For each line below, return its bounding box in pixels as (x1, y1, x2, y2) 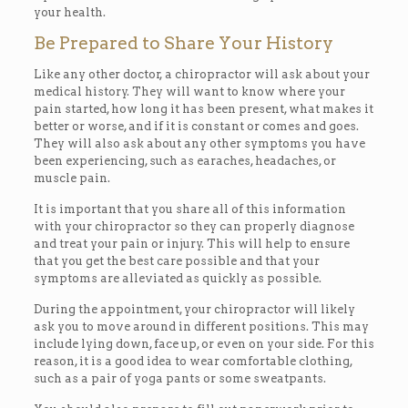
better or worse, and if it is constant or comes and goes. (33, 118, 359, 133)
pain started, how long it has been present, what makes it (33, 101, 373, 116)
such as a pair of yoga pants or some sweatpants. (33, 371, 326, 385)
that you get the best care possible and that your (33, 253, 320, 268)
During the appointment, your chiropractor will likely (33, 301, 355, 316)
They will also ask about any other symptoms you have (33, 136, 365, 150)
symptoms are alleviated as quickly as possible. (33, 270, 321, 285)
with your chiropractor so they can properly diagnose (33, 219, 354, 233)
